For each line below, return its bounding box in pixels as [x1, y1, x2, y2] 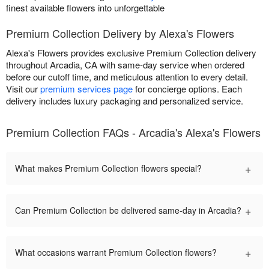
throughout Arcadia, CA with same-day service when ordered [6, 58, 244, 71]
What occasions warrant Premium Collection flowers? [15, 246, 217, 259]
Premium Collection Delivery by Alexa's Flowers [6, 25, 234, 41]
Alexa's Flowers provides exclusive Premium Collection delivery [6, 46, 256, 59]
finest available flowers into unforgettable [6, 1, 165, 14]
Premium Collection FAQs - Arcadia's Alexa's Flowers [6, 124, 261, 141]
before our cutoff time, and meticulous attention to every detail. [6, 70, 248, 83]
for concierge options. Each [133, 82, 242, 95]
